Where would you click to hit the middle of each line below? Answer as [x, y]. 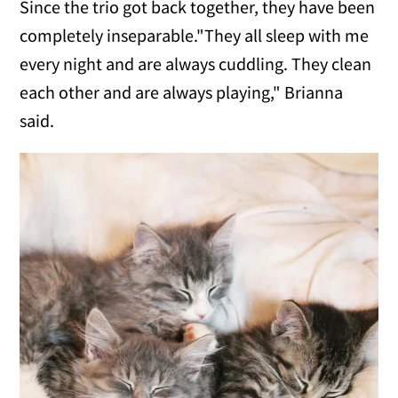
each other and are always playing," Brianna [182, 92]
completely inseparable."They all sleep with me [195, 36]
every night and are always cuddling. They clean [196, 64]
